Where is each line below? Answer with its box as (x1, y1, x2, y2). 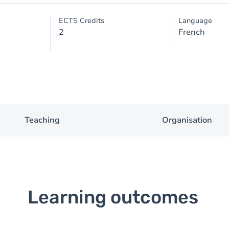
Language (178, 16, 212, 26)
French (178, 27, 205, 38)
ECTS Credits (59, 16, 105, 26)
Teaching (24, 114, 60, 126)
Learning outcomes (28, 186, 198, 208)
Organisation (162, 114, 212, 126)
